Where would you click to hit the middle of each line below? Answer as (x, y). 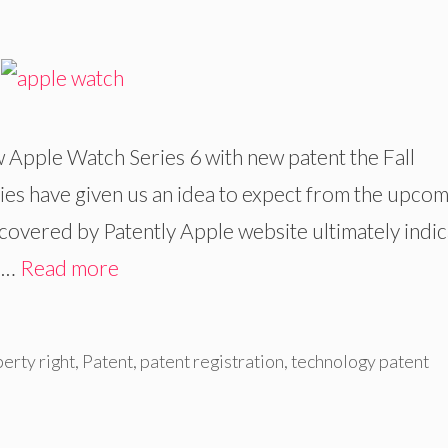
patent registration (211, 360)
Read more (69, 267)
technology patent (359, 360)
